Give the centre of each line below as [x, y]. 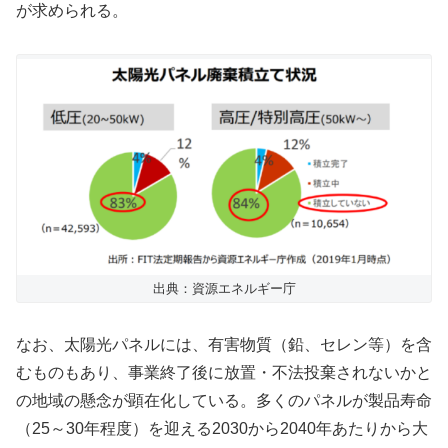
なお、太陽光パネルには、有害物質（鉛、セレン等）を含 [224, 345]
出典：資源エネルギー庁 [224, 288]
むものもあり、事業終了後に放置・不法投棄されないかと [224, 373]
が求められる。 [72, 11]
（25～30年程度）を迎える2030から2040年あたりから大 [222, 429]
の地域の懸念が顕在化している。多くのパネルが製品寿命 [224, 401]
